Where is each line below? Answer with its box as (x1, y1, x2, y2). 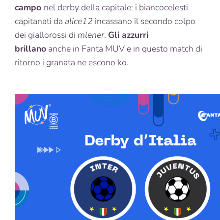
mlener (76, 29, 104, 41)
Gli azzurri (108, 29, 148, 41)
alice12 (65, 15, 93, 27)
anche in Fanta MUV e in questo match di (46, 43, 202, 55)
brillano (15, 43, 46, 55)
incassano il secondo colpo (93, 15, 195, 27)
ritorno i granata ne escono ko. (15, 56, 131, 69)
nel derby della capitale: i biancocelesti (44, 1, 188, 14)
